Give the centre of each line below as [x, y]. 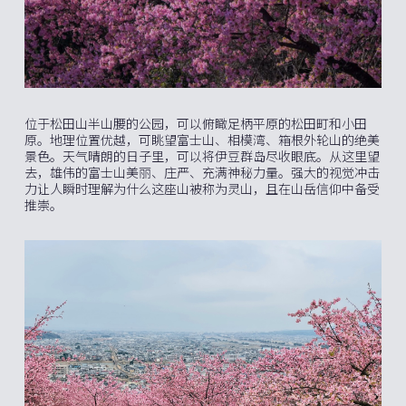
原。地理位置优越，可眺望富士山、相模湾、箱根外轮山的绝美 [202, 140]
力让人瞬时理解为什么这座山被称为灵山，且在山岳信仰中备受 [202, 189]
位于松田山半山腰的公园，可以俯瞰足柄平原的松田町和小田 [196, 124]
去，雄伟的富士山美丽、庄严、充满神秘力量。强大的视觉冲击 [202, 173]
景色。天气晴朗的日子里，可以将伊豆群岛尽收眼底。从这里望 [202, 156]
